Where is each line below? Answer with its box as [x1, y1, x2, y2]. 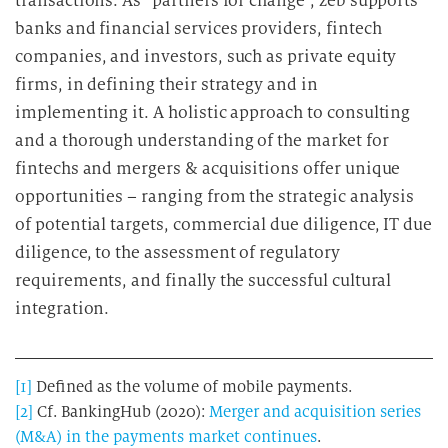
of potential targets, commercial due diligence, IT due [15, 214, 433, 235]
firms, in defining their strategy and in [15, 74, 318, 95]
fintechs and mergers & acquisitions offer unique [15, 158, 401, 179]
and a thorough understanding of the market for [15, 130, 389, 151]
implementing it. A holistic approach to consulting [15, 102, 411, 123]
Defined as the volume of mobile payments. [32, 377, 352, 396]
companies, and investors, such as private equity [15, 46, 397, 67]
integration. [15, 298, 110, 319]
